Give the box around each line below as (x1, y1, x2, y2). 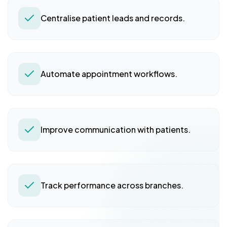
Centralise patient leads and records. (41, 12, 185, 23)
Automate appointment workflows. (41, 68, 177, 79)
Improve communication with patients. (41, 124, 191, 135)
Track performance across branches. (41, 179, 183, 191)
